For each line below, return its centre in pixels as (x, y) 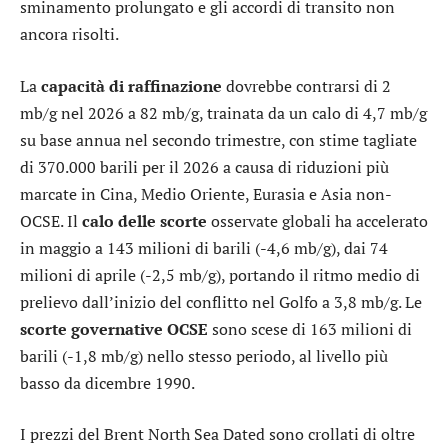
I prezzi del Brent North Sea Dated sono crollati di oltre (217, 434)
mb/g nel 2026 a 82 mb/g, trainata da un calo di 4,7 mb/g (223, 112)
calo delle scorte (144, 220)
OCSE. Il (51, 220)
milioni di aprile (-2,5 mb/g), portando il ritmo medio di (220, 274)
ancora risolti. (69, 34)
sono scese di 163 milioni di (310, 328)
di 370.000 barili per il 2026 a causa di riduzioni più (204, 166)
